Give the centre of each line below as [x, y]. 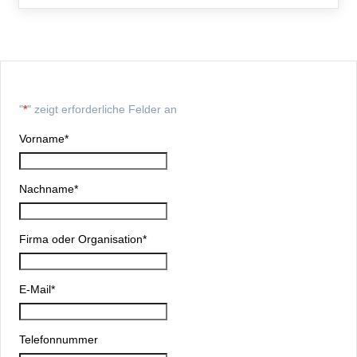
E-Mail [35, 290]
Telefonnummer [58, 340]
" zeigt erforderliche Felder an [102, 110]
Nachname [46, 188]
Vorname [41, 138]
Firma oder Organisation [80, 239]
